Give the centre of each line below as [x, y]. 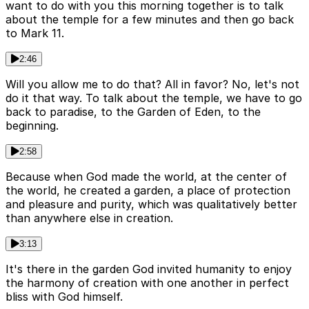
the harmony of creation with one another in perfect [147, 283]
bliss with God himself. [64, 297]
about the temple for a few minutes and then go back [150, 20]
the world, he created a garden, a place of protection [148, 191]
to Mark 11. [35, 33]
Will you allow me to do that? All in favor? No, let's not [152, 84]
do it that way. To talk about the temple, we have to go [154, 98]
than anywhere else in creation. [89, 218]
